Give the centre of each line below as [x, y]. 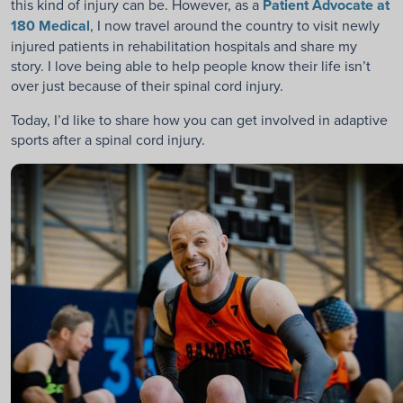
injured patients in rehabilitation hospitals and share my [184, 46]
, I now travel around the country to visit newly [235, 25]
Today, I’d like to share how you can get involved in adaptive [199, 120]
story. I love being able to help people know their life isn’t [191, 66]
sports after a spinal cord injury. [108, 139]
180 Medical [50, 26]
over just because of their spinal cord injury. [147, 85]
